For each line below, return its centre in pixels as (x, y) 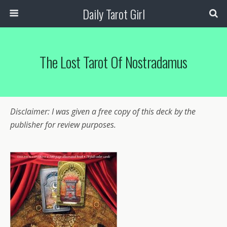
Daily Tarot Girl (113, 14)
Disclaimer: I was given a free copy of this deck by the (103, 111)
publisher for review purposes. (63, 125)
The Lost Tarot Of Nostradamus (113, 62)
